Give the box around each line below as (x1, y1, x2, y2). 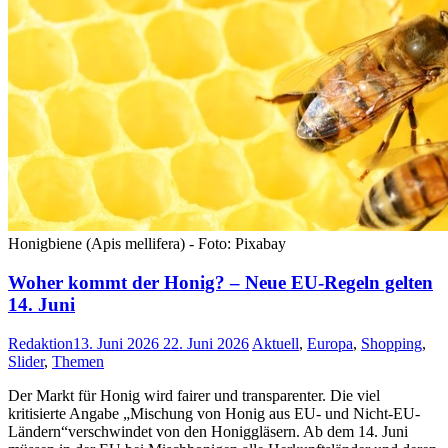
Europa (307, 334, 353, 352)
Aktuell (252, 334, 299, 352)
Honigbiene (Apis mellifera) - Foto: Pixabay (8, 235, 286, 253)
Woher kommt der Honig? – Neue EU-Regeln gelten (8, 271, 433, 293)
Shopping (361, 334, 422, 352)
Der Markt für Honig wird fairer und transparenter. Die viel (8, 386, 380, 404)
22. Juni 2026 (163, 334, 249, 352)
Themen (52, 352, 104, 370)
